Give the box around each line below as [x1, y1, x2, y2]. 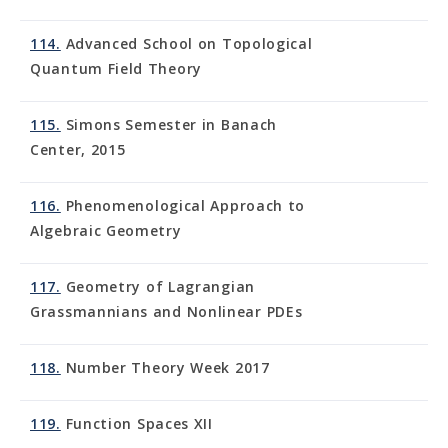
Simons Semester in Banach [60, 115, 278, 134]
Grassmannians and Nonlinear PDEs [30, 302, 303, 321]
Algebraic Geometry [30, 221, 182, 240]
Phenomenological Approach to [60, 196, 306, 215]
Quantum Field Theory [30, 59, 202, 78]
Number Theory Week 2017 [60, 358, 270, 377]
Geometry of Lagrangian [60, 277, 255, 296]
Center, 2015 [30, 140, 126, 159]
